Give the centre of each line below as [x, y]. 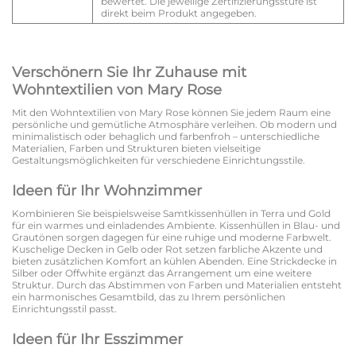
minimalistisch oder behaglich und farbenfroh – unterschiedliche [166, 137]
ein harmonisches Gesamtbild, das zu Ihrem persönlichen [149, 297]
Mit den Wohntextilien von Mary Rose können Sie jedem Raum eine [171, 113]
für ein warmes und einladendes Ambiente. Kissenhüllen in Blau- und [176, 226]
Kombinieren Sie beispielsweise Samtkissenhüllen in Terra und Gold [171, 214]
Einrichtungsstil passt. [64, 309]
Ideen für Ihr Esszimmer [97, 340]
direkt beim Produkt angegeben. [179, 14]
